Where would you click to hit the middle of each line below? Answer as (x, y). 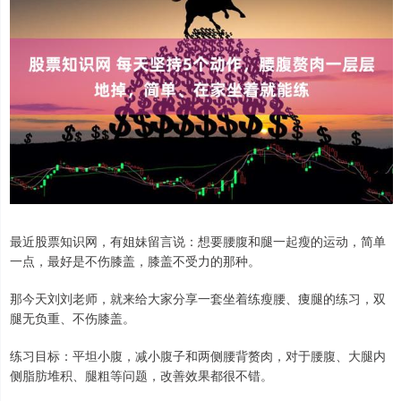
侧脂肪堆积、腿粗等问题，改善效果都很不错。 (141, 375)
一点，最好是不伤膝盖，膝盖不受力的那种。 (135, 261)
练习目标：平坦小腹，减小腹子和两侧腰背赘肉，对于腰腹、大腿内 (198, 356)
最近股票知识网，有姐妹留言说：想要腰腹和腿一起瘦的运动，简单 (198, 241)
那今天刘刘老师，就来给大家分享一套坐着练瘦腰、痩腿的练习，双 (198, 299)
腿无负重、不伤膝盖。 (73, 318)
